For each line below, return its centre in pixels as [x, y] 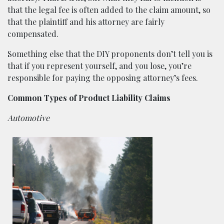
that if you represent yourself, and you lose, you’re [99, 65]
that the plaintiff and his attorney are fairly [86, 21]
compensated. [33, 33]
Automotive [28, 117]
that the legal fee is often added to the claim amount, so [109, 9]
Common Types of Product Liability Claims [89, 97]
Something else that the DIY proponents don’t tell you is [110, 53]
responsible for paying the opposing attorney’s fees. [103, 77]
